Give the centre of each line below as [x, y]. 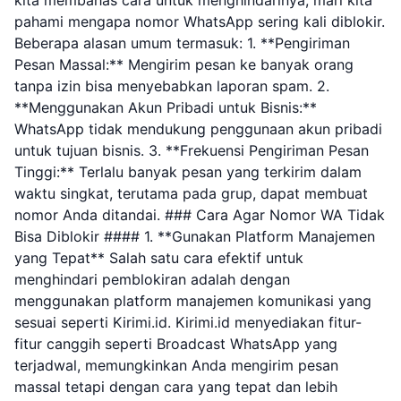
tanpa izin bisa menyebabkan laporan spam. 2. [172, 86]
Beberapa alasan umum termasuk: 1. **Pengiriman [182, 43]
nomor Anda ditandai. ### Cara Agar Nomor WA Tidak [200, 215]
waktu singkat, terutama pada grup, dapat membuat [191, 193]
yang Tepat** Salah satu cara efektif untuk [159, 258]
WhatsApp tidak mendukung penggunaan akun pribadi [198, 129]
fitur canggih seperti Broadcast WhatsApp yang [176, 344]
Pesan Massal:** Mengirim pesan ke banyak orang [184, 64]
